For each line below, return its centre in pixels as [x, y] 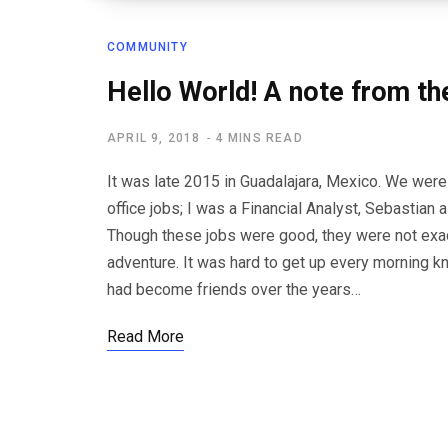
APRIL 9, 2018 [154, 138]
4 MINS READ [259, 138]
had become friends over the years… [234, 289]
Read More [145, 336]
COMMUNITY [147, 47]
